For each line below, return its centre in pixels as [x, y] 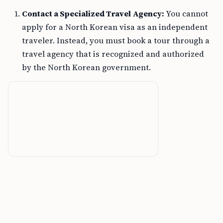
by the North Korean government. [86, 67]
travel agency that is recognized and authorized [113, 54]
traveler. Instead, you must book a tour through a [116, 40]
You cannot [186, 13]
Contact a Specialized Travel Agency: [93, 13]
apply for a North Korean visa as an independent [115, 27]
